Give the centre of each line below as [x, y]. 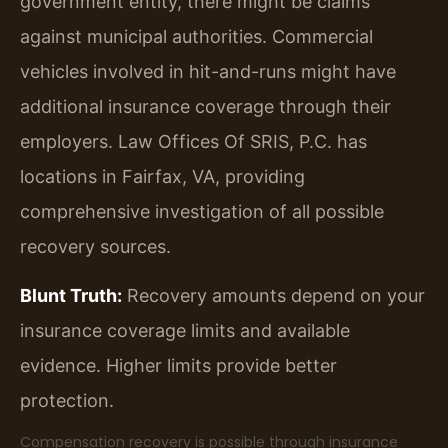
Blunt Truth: [71, 295]
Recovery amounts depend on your [273, 295]
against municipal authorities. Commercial [196, 36]
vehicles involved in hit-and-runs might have [208, 71]
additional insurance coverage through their [205, 106]
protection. [67, 400]
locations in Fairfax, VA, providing [162, 176]
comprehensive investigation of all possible [202, 211]
